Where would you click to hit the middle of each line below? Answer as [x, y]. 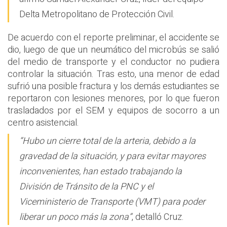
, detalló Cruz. [158, 217]
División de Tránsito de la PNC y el [86, 187]
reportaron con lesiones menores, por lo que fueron [113, 98]
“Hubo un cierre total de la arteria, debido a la [107, 141]
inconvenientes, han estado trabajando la [101, 172]
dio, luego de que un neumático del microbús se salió [113, 50]
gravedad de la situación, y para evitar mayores [112, 157]
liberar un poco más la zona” [75, 217]
